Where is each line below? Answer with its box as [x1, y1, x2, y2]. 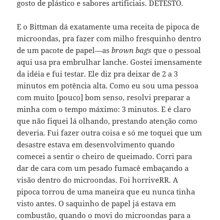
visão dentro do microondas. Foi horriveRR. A [17, 175, 179, 185]
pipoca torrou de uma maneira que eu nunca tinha [17, 187, 195, 197]
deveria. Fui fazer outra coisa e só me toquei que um [17, 128, 202, 138]
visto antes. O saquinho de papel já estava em [17, 198, 176, 209]
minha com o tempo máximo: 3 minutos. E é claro [17, 104, 192, 114]
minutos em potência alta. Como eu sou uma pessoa [17, 81, 199, 91]
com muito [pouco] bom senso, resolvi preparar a [17, 92, 191, 103]
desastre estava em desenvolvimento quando [17, 139, 175, 150]
